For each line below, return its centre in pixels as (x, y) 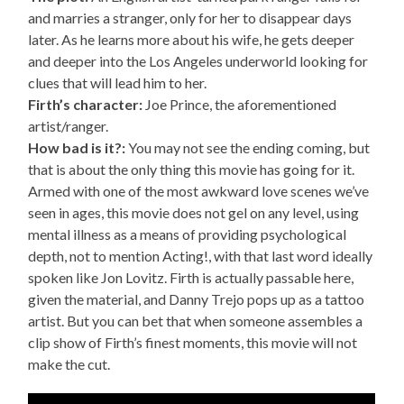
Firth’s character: (86, 105)
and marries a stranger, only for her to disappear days (190, 18)
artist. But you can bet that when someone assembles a (196, 321)
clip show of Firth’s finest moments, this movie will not (193, 343)
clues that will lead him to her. (118, 83)
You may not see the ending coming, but (248, 148)
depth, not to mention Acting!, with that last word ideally (201, 256)
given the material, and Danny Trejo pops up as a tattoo (197, 299)
